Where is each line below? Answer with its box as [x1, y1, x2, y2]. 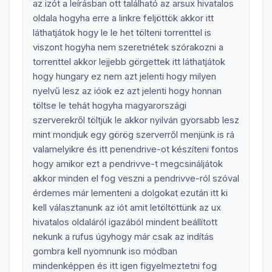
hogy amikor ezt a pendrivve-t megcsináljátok [33, 158, 223, 169]
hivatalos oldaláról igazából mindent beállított [33, 216, 217, 228]
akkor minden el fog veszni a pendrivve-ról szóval [33, 172, 239, 184]
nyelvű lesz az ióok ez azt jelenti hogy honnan [33, 85, 222, 97]
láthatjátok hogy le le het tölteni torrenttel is [33, 27, 211, 38]
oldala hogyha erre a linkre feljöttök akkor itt [33, 12, 214, 24]
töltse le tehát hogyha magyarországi [33, 100, 186, 111]
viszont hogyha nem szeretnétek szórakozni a [33, 41, 223, 53]
